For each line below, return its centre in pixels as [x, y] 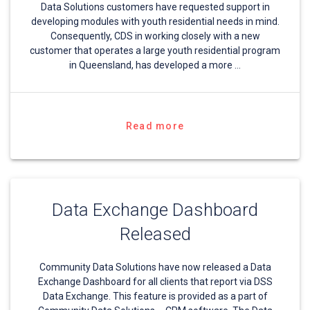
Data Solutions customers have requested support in [155, 7]
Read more [155, 126]
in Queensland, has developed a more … [155, 65]
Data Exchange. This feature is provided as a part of [155, 297]
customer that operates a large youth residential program [155, 51]
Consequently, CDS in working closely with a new [155, 36]
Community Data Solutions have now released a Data [155, 267]
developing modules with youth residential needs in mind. [155, 22]
